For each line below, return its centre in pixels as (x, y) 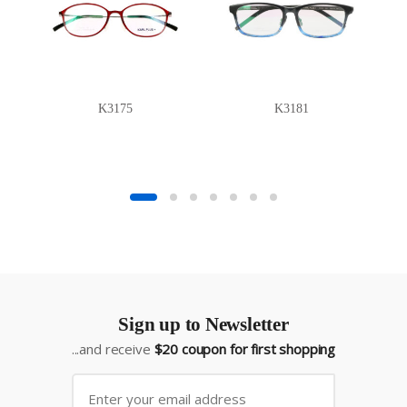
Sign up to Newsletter (203, 324)
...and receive (113, 349)
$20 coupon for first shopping (245, 349)
